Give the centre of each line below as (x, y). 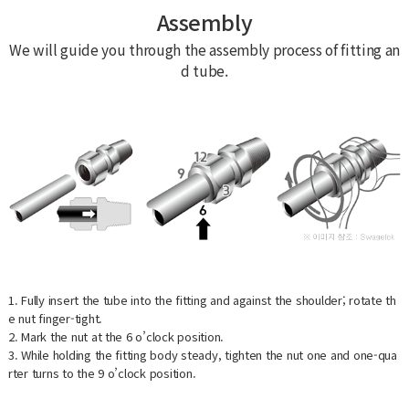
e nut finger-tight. (55, 318)
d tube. (204, 70)
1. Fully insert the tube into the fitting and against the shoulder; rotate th (202, 299)
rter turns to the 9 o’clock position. (102, 372)
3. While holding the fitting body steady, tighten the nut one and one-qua (202, 354)
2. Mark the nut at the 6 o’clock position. (116, 336)
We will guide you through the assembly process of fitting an (204, 49)
